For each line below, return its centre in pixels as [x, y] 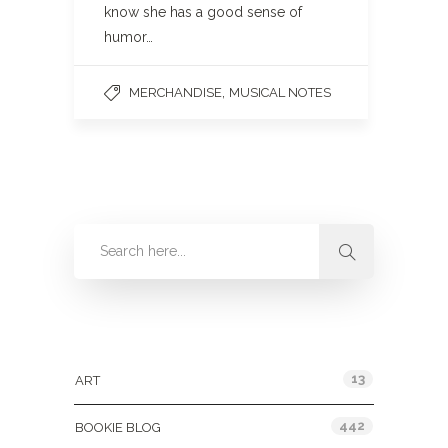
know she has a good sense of [203, 12]
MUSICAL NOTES [280, 92]
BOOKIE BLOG [118, 427]
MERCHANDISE [175, 92]
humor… [128, 37]
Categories [114, 337]
